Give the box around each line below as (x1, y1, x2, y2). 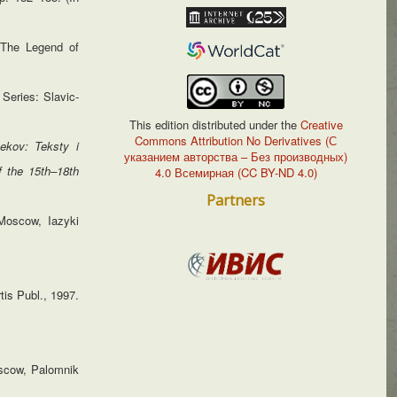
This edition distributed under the (128, 115, 297, 133)
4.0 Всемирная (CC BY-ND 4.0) (154, 163, 317, 181)
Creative (296, 115, 343, 133)
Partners (206, 190, 266, 210)
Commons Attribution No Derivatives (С (135, 131, 338, 149)
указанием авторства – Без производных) (124, 147, 348, 165)
